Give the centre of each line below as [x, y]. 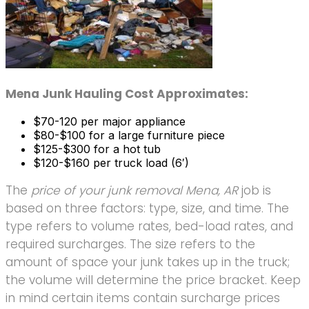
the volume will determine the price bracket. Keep [153, 280]
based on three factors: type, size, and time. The [147, 208]
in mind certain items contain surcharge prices [143, 298]
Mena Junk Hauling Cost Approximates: [127, 93]
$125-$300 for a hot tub [97, 149]
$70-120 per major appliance [109, 121]
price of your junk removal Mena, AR [134, 190]
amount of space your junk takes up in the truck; [148, 262]
